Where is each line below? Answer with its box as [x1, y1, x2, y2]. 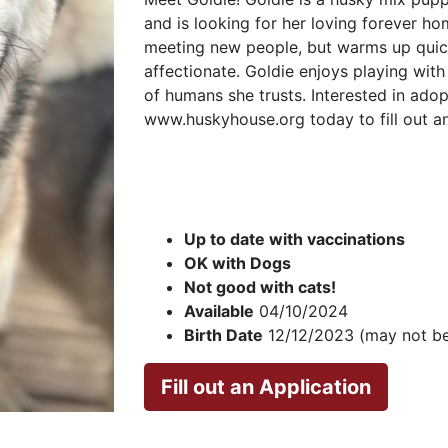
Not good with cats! [184, 276, 336, 297]
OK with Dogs [184, 252, 291, 273]
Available [184, 300, 254, 321]
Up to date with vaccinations [184, 228, 405, 249]
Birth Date [184, 324, 263, 345]
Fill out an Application [161, 374, 371, 399]
